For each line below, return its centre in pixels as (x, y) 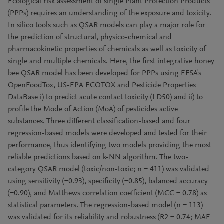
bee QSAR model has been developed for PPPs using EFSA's (105, 73)
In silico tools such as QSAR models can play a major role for (107, 25)
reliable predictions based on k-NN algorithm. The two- (98, 157)
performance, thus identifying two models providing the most (110, 145)
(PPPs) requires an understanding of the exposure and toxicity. (110, 13)
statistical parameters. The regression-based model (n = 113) (105, 205)
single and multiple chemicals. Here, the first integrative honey (111, 61)
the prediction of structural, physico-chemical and (90, 37)
